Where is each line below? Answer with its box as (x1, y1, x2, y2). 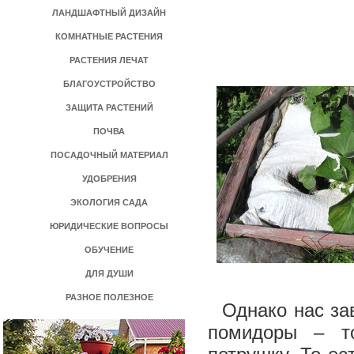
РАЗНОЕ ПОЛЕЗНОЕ (65, 292, 153, 302)
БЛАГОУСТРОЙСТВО (62, 79, 156, 88)
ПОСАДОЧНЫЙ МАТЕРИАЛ (50, 150, 168, 160)
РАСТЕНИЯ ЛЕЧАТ (70, 55, 149, 65)
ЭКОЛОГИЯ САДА (70, 198, 148, 207)
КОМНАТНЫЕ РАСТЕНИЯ (55, 32, 163, 41)
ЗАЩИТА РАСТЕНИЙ (65, 103, 153, 112)
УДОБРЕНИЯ (81, 174, 137, 183)
